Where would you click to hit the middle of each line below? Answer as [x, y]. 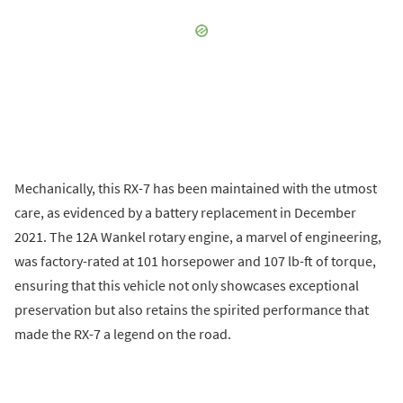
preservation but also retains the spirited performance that [192, 309]
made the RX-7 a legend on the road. [123, 333]
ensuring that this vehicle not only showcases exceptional [187, 285]
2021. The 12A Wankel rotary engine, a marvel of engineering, [198, 236]
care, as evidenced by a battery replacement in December [185, 212]
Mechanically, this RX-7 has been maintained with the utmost [196, 188]
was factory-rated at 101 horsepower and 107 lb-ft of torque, [195, 260]
